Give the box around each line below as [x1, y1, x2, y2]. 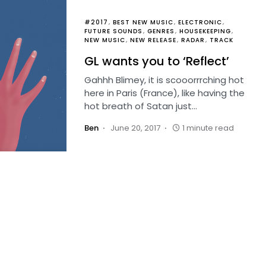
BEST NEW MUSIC [113, 18, 173, 27]
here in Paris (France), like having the [84, 87, 245, 99]
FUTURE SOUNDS [84, 27, 142, 36]
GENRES [147, 27, 175, 36]
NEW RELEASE [130, 36, 176, 45]
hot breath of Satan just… [84, 100, 197, 112]
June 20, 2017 [110, 122, 160, 134]
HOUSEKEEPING [179, 27, 231, 36]
